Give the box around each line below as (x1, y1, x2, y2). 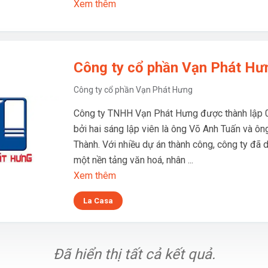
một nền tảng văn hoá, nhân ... (74, 154, 193, 166)
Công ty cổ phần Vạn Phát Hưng (74, 85, 193, 95)
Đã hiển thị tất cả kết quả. (53, 246, 215, 263)
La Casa (83, 196, 113, 205)
